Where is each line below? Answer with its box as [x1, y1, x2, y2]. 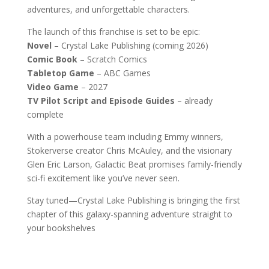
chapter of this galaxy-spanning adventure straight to [26, 208, 232, 220]
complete [26, 109, 64, 120]
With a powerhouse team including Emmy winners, [26, 131, 223, 142]
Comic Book [26, 53, 77, 65]
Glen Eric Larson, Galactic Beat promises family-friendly [26, 159, 242, 170]
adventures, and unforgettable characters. [26, 4, 190, 15]
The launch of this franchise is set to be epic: [26, 26, 200, 37]
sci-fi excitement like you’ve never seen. [26, 172, 180, 184]
